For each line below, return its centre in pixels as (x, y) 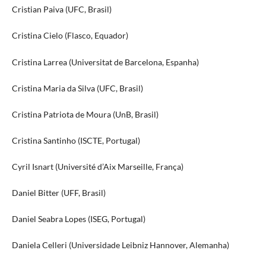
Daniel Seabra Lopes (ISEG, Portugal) (78, 218)
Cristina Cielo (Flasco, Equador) (70, 36)
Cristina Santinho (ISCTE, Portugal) (76, 140)
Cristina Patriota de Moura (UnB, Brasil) (85, 114)
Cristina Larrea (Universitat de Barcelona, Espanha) (105, 62)
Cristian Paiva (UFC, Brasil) (61, 9)
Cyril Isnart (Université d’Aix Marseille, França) (97, 166)
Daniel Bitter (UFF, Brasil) (58, 192)
